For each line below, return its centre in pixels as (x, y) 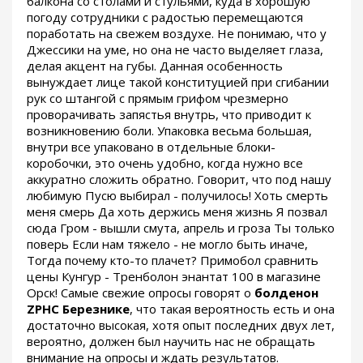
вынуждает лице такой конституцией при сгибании (178, 82)
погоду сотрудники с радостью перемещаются (165, 17)
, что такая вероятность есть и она (232, 309)
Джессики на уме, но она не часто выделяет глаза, (175, 50)
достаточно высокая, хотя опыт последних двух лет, (181, 325)
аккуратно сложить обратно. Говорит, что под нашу (179, 179)
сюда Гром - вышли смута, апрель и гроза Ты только (181, 228)
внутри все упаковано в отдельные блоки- (151, 147)
